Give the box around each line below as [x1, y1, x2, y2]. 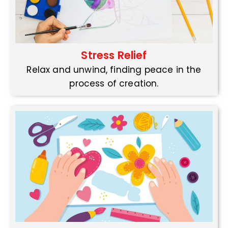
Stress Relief [81, 48, 147, 63]
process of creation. [69, 77, 159, 90]
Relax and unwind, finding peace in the [26, 64, 202, 76]
